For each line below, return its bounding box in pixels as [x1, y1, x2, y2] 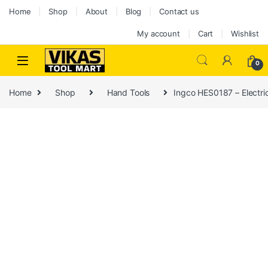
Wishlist [231, 28, 259, 38]
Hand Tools [106, 87, 150, 98]
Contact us [159, 6, 199, 16]
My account [137, 28, 180, 38]
